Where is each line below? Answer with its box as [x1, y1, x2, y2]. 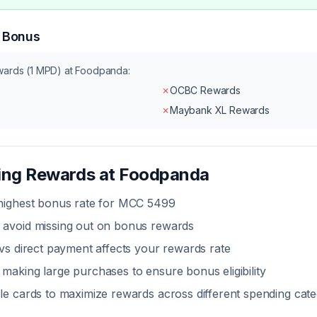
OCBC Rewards [169, 84, 241, 96]
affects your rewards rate [92, 241, 231, 255]
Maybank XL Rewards [169, 104, 270, 116]
